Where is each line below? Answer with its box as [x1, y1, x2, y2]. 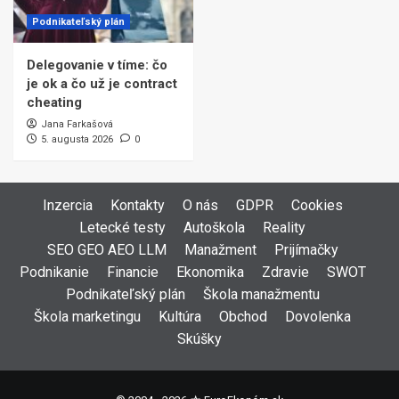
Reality [263, 219, 305, 236]
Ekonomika [175, 264, 244, 281]
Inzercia [42, 197, 93, 214]
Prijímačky [273, 241, 338, 258]
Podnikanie [19, 264, 89, 281]
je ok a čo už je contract [27, 76, 177, 92]
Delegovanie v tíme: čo [27, 57, 167, 73]
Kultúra [159, 308, 201, 325]
